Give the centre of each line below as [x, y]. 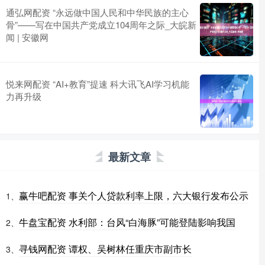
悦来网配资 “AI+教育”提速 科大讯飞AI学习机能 [98, 84]
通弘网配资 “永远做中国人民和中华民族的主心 [97, 12]
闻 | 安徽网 [27, 37]
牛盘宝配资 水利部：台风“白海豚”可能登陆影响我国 [127, 222]
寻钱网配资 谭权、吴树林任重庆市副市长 [105, 249]
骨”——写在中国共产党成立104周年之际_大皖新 [101, 25]
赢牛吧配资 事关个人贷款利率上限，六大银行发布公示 [134, 196]
